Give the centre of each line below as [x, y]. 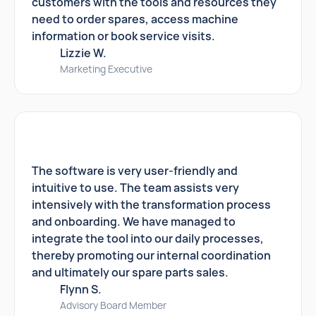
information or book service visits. [123, 36]
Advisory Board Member [113, 305]
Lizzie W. [83, 53]
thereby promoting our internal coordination [151, 255]
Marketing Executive [106, 69]
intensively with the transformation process [151, 205]
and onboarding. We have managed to [134, 221]
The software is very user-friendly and [135, 171]
